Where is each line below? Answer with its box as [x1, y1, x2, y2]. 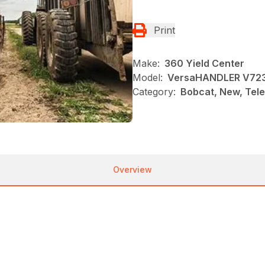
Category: [132, 85, 176, 98]
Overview [113, 164, 152, 175]
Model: [132, 71, 163, 83]
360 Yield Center [164, 57, 244, 69]
